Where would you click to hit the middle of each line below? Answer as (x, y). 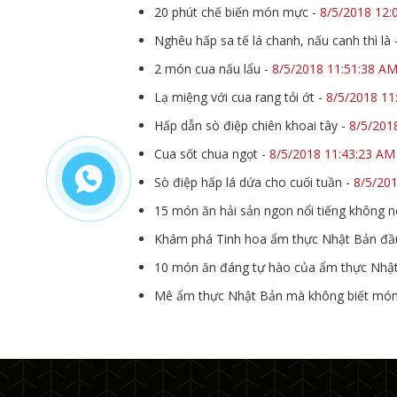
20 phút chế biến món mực (231, 12)
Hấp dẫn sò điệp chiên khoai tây (246, 125)
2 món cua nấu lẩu (207, 69)
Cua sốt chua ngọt (206, 154)
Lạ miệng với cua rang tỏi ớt (234, 97)
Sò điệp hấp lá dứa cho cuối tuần (248, 182)
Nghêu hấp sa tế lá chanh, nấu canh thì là (272, 40)
